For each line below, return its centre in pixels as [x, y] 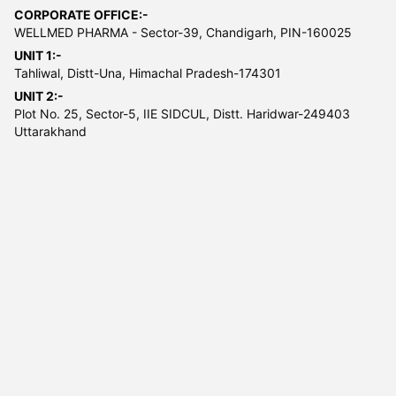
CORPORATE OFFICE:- [81, 15]
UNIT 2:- [39, 96]
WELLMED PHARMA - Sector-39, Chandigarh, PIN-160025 [183, 32]
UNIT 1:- [38, 55]
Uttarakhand [50, 131]
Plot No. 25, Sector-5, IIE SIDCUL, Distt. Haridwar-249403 [182, 114]
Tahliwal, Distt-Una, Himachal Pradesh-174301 [148, 73]
